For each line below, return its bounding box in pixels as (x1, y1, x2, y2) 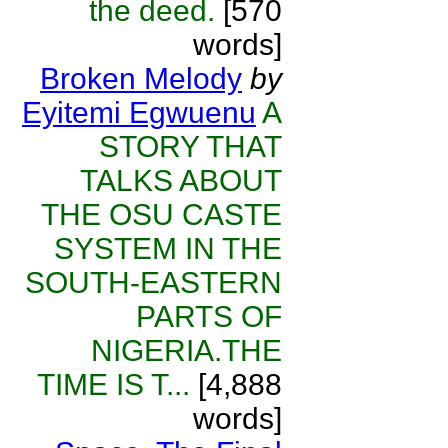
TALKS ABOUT (80, 164, 282, 197)
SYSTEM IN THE (54, 232, 282, 265)
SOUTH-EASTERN (25, 266, 282, 299)
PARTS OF (136, 300, 282, 333)
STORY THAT (99, 130, 282, 163)
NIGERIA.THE (91, 334, 282, 367)
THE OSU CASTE (41, 198, 282, 231)
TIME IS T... (37, 368, 190, 401)
